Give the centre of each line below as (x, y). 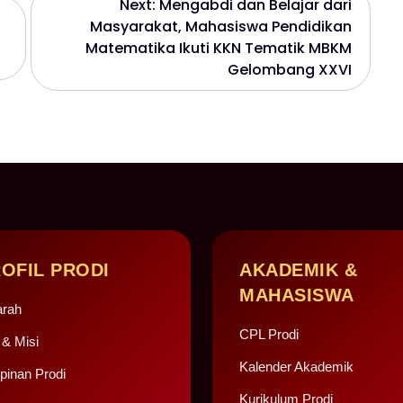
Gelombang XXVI (290, 69)
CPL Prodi (269, 334)
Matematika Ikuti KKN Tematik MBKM (219, 48)
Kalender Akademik (296, 366)
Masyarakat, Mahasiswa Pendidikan (221, 26)
